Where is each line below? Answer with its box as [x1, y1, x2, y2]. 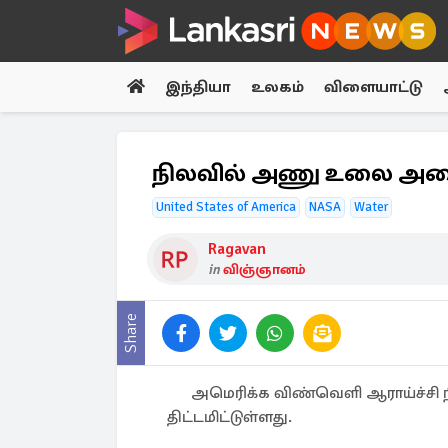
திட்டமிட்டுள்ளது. [167, 407, 292, 427]
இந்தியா [165, 77, 231, 97]
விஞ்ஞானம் [223, 261, 306, 278]
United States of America [156, 199, 296, 215]
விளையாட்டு [324, 77, 423, 97]
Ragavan [208, 239, 266, 259]
